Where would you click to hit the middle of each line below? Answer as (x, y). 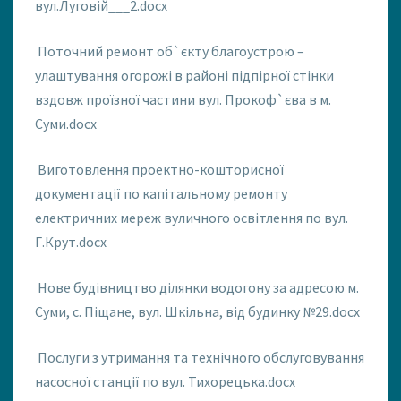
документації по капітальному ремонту (161, 194)
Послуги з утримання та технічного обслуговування (201, 358)
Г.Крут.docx (71, 242)
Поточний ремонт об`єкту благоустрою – (171, 51)
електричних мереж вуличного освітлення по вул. (192, 218)
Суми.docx (66, 124)
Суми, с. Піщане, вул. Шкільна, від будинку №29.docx (197, 312)
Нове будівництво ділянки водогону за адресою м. (198, 288)
